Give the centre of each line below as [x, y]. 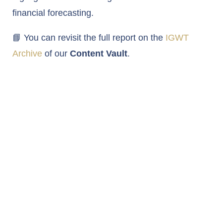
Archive [27, 54]
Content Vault [99, 54]
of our [56, 54]
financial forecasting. [53, 13]
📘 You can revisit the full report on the [89, 38]
